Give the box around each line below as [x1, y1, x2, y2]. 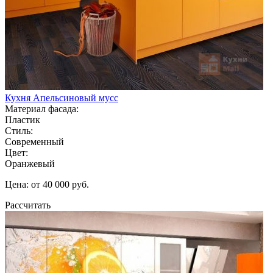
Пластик [5, 114, 40, 125]
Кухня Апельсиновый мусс [5, 92, 118, 103]
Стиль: [5, 125, 33, 136]
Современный [5, 136, 64, 147]
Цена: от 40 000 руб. [5, 179, 89, 190]
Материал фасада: [5, 103, 79, 114]
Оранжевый [5, 158, 55, 169]
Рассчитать [5, 199, 51, 210]
